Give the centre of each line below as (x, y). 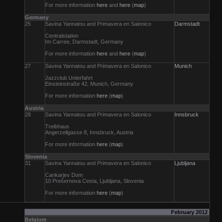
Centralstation (62, 36)
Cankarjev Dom (64, 175)
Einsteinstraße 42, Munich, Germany (89, 84)
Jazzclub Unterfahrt (69, 78)
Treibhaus (57, 126)
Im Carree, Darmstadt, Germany (84, 42)
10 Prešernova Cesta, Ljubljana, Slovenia (94, 181)
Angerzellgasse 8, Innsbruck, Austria (89, 132)
